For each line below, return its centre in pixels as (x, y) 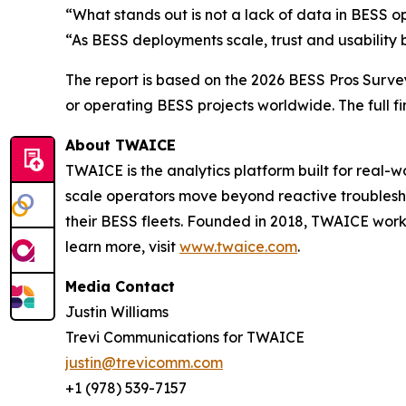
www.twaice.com (238, 246)
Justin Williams (117, 312)
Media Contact (120, 286)
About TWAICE (121, 145)
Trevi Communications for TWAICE (185, 337)
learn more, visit (122, 246)
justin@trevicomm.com (144, 362)
